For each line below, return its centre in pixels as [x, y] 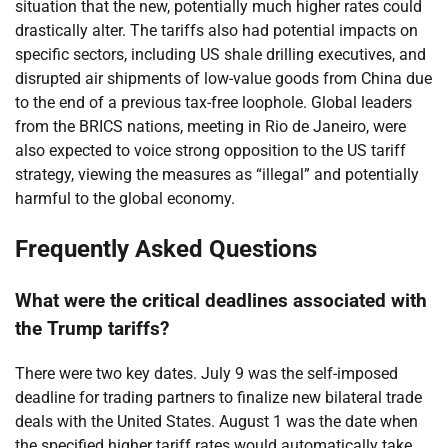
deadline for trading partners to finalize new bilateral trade [218, 397]
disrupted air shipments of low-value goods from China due [223, 78]
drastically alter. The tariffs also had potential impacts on [216, 30]
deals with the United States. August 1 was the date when [216, 421]
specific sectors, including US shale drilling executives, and [220, 54]
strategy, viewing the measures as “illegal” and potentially [217, 174]
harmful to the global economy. [125, 198]
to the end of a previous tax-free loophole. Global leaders [213, 102]
